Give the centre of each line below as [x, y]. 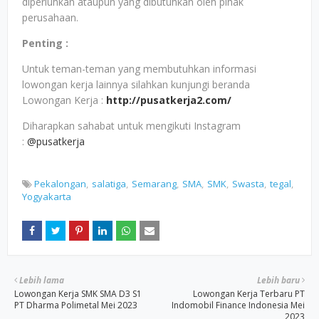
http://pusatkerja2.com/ [169, 100]
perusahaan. [50, 17]
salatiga [109, 184]
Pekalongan [60, 184]
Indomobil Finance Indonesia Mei [238, 305]
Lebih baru [278, 280]
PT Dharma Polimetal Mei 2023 [76, 305]
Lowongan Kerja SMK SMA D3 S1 [78, 294]
